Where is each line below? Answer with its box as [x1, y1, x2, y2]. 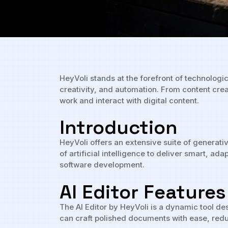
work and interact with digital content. [60, 95, 199, 105]
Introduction [60, 115, 178, 140]
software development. [60, 160, 145, 170]
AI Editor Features [60, 179, 226, 204]
